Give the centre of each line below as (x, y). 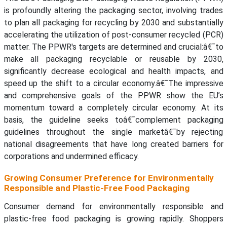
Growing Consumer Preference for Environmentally (109, 178)
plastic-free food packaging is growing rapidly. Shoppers (113, 219)
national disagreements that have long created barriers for (113, 144)
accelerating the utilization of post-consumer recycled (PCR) (113, 35)
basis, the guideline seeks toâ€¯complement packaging (113, 120)
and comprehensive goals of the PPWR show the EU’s (113, 96)
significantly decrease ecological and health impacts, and (113, 71)
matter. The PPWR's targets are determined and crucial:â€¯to (113, 47)
